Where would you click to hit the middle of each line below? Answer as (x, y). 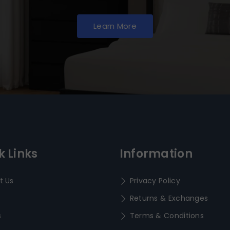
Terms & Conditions (167, 216)
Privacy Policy (155, 181)
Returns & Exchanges (169, 198)
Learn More (115, 26)
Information (156, 154)
